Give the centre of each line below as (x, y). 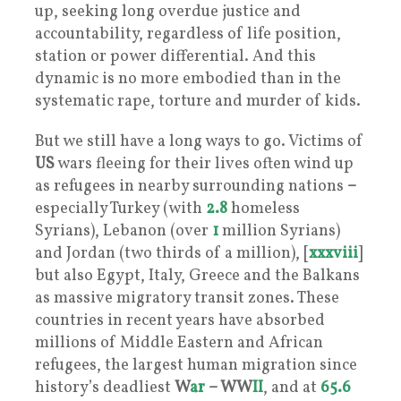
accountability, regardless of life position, (188, 34)
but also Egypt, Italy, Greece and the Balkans (197, 276)
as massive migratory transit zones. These (187, 298)
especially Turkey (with (120, 209)
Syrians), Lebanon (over (124, 231)
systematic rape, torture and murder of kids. (198, 101)
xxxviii (333, 253)
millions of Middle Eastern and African (179, 343)
